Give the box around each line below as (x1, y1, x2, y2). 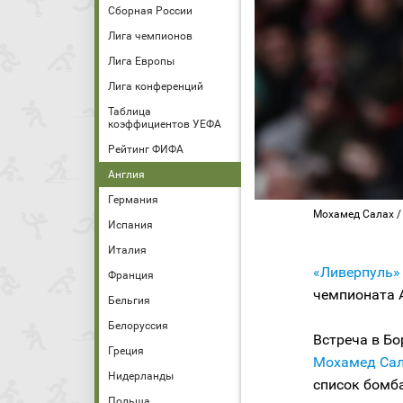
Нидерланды (108, 370, 174, 382)
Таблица (108, 105, 151, 118)
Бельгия (108, 294, 150, 307)
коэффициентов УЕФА (108, 118, 221, 130)
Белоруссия (108, 319, 168, 332)
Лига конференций (108, 80, 203, 93)
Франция (108, 269, 154, 282)
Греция (108, 345, 144, 357)
